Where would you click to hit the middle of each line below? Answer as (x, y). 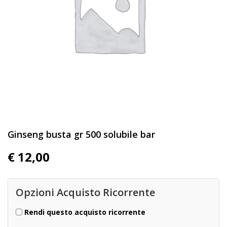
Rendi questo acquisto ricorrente (85, 212)
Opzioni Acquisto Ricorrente (85, 193)
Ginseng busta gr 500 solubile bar (81, 135)
